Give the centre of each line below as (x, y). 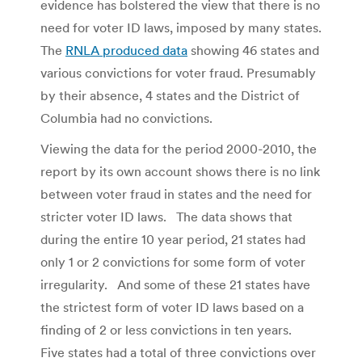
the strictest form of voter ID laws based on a (172, 307)
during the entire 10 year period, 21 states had (173, 239)
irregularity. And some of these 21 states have (175, 284)
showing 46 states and (253, 50)
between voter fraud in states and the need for (176, 194)
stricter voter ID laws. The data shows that (166, 216)
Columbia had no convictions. (126, 118)
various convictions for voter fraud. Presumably (178, 72)
